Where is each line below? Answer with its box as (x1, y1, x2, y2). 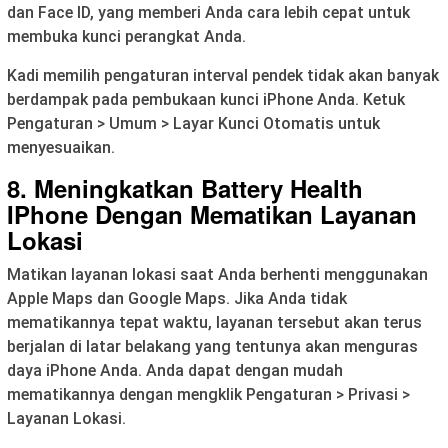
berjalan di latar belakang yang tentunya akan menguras (7, 337, 418, 357)
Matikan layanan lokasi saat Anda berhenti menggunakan (7, 265, 428, 285)
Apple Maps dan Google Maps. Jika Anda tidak (7, 289, 347, 309)
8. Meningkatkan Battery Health (7, 171, 363, 206)
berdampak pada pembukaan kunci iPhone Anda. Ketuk (7, 90, 405, 110)
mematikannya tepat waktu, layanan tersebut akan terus (7, 313, 422, 333)
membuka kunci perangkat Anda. (7, 27, 246, 47)
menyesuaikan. (7, 138, 115, 158)
